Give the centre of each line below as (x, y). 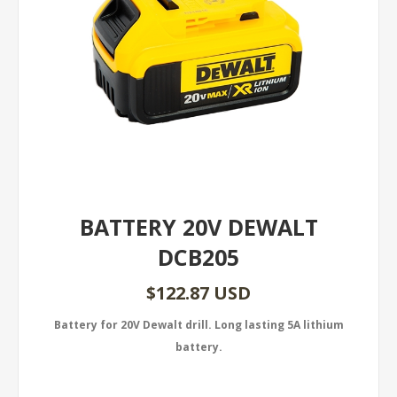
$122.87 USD (198, 293)
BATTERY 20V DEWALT (198, 227)
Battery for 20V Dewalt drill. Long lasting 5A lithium (198, 325)
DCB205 (198, 257)
